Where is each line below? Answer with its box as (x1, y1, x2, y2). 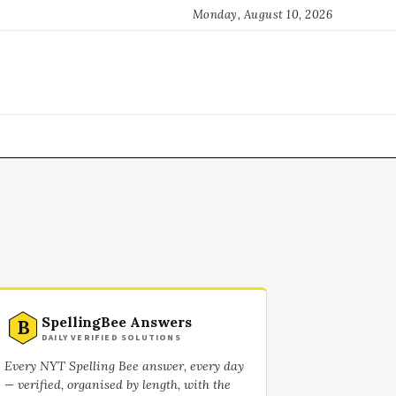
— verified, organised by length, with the (4, 377, 231, 392)
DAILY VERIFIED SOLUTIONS (42, 331, 181, 344)
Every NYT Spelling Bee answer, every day (4, 358, 244, 374)
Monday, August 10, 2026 (192, 7, 332, 22)
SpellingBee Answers (42, 312, 193, 331)
